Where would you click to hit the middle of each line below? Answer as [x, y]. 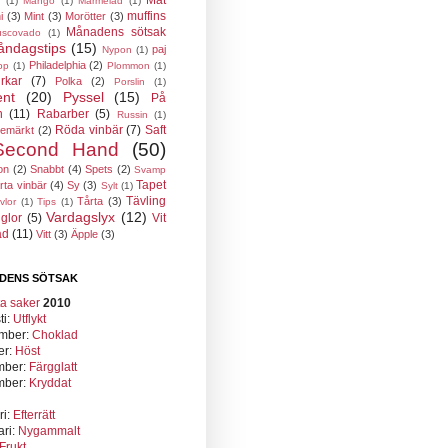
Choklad [55, 335]
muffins [147, 16]
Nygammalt [49, 431]
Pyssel [83, 97]
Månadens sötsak [116, 32]
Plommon [129, 65]
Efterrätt [34, 415]
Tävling [146, 201]
